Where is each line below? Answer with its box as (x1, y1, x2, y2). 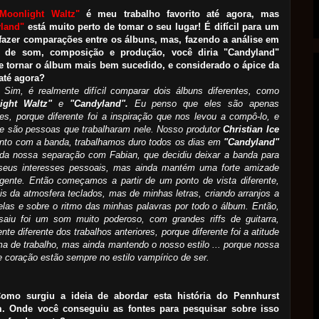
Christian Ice (223, 124, 280, 135)
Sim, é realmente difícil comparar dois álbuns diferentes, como (4, 85, 280, 97)
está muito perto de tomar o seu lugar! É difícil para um (24, 21, 279, 33)
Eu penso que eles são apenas (127, 98, 280, 110)
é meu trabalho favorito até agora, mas (79, 9, 280, 20)
